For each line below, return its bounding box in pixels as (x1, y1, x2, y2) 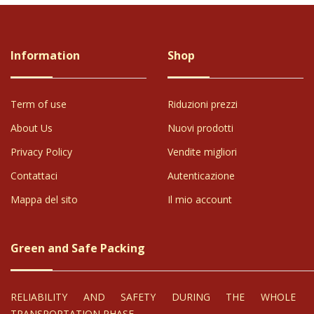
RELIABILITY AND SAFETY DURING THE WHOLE (10, 290, 296, 304)
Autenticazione (167, 169, 235, 183)
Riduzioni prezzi (167, 97, 238, 111)
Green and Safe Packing (10, 240, 145, 257)
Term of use (10, 97, 67, 111)
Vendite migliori (167, 145, 237, 159)
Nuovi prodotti (167, 121, 233, 135)
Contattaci (10, 169, 57, 183)
